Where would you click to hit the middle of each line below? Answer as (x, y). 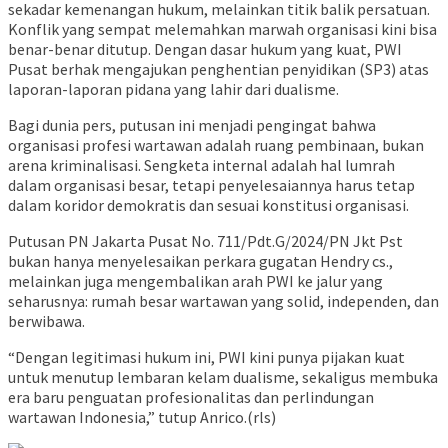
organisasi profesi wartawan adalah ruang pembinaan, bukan (216, 145)
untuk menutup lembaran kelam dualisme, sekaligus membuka (223, 377)
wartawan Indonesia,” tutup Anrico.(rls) (142, 417)
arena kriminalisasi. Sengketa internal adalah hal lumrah (201, 165)
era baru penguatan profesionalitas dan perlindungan (191, 397)
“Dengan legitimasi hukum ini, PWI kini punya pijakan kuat (206, 357)
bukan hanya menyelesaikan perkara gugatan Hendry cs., (200, 261)
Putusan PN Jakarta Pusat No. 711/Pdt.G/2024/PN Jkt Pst (205, 241)
